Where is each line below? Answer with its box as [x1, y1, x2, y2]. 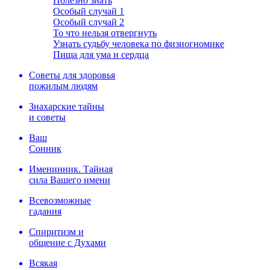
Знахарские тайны [29, 101, 104, 111]
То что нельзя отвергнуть [53, 28, 157, 38]
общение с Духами [29, 237, 106, 248]
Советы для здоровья [29, 70, 115, 80]
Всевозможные [29, 195, 91, 206]
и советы [29, 112, 66, 122]
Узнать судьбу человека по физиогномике [53, 39, 224, 49]
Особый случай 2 [53, 17, 124, 27]
